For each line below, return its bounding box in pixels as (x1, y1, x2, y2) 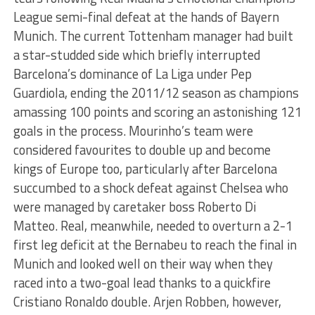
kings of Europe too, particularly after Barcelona (13, 159, 277, 179)
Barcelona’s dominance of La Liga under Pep (13, 64, 252, 84)
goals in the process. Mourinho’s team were (13, 121, 253, 141)
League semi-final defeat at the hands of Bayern (13, 7, 279, 27)
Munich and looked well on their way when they (13, 254, 273, 274)
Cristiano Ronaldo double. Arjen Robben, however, (13, 292, 281, 311)
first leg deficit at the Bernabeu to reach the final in (13, 235, 297, 255)
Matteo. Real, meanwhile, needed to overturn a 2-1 (13, 216, 292, 236)
